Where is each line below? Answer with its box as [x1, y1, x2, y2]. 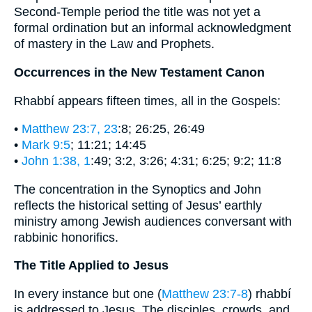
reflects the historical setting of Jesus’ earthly [14, 198, 262, 212]
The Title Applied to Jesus [14, 258, 169, 273]
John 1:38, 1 [22, 154, 91, 169]
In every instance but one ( [14, 286, 162, 301]
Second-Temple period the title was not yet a [14, 5, 260, 19]
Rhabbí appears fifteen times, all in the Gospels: [14, 93, 281, 108]
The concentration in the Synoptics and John [14, 182, 261, 196]
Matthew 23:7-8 [162, 286, 248, 301]
